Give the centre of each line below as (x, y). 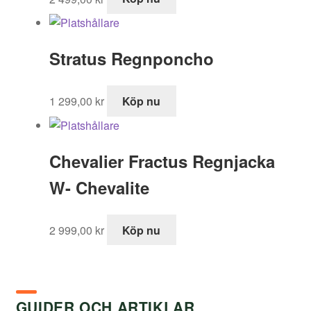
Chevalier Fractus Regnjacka (162, 161)
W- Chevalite (99, 187)
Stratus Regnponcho (131, 59)
